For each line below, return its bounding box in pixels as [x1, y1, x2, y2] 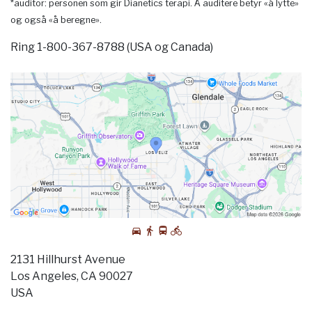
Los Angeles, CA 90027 [10, 270, 133, 283]
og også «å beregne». [10, 15, 102, 25]
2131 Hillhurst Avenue [10, 253, 125, 266]
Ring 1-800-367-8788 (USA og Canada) [10, 40, 213, 54]
